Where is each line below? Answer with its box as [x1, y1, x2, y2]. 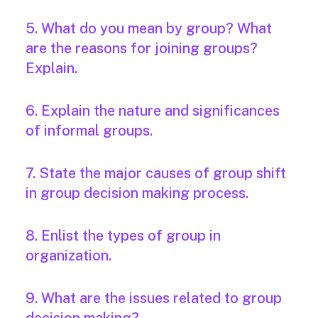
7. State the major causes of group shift [26, 165, 286, 182]
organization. [26, 247, 111, 265]
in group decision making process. [26, 185, 248, 202]
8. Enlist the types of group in [26, 227, 221, 245]
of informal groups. [26, 122, 153, 140]
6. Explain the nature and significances [26, 102, 280, 120]
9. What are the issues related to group [26, 290, 282, 307]
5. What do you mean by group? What [26, 20, 272, 38]
